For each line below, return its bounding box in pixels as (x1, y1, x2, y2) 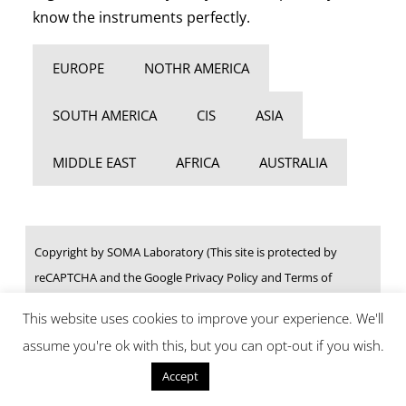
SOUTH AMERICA (52, 105, 157, 124)
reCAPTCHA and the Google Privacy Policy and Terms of (34, 268, 333, 285)
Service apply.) (34, 294, 112, 311)
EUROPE (52, 58, 104, 77)
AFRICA (175, 152, 219, 171)
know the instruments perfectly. (32, 6, 250, 27)
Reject (218, 366, 255, 384)
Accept (162, 368, 198, 384)
